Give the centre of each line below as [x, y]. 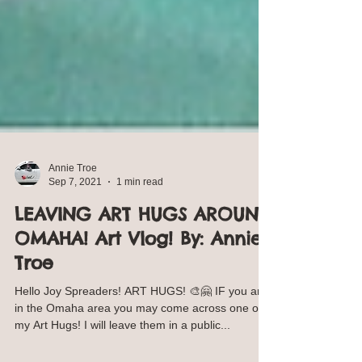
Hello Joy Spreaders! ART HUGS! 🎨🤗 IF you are [141, 330]
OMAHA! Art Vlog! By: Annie [138, 277]
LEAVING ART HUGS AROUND [143, 253]
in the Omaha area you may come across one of [138, 347]
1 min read [140, 220]
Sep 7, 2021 [75, 220]
